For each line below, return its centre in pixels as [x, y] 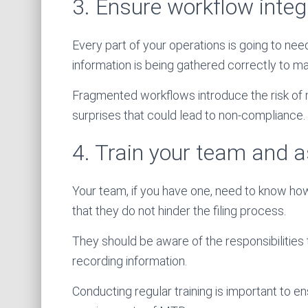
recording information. [130, 261]
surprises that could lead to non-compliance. [189, 115]
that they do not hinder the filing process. [179, 211]
